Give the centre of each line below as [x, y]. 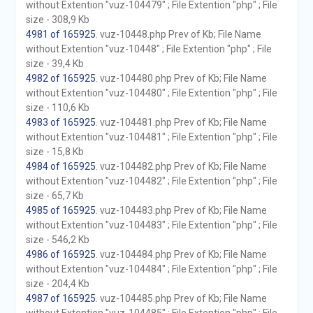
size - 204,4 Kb [57, 284]
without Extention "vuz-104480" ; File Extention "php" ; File [151, 93]
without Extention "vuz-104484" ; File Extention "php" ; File [151, 269]
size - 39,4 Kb [54, 64]
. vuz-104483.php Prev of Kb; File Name [181, 210]
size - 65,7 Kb [54, 196]
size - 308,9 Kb [57, 20]
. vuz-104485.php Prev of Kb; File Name [181, 298]
